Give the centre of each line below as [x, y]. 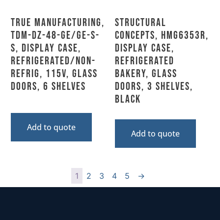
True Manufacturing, [58, 23]
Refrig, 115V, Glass [55, 74]
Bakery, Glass [146, 74]
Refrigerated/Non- [54, 61]
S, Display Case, [46, 48]
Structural [141, 23]
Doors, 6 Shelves [49, 86]
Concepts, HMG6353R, [162, 35]
